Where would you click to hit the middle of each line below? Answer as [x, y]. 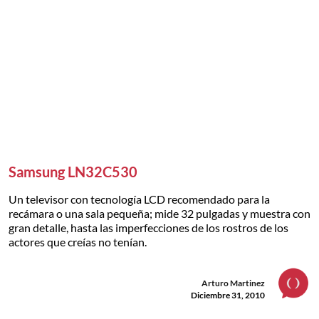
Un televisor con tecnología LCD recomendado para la [139, 199]
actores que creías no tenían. [78, 242]
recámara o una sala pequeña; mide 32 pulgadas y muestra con [159, 214]
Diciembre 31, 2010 [228, 296]
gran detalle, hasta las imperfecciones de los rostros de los [148, 228]
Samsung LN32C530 [73, 172]
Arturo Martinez [233, 283]
